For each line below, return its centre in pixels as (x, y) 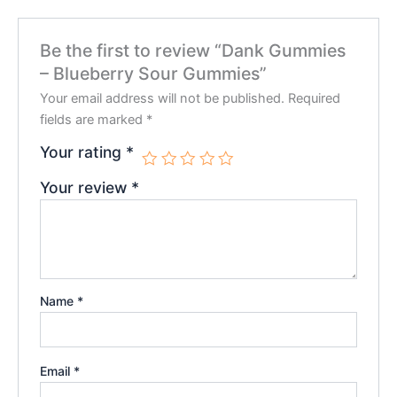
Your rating (83, 152)
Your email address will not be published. (163, 98)
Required (315, 98)
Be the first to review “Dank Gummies (193, 50)
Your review (86, 187)
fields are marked (93, 119)
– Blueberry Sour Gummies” (154, 73)
